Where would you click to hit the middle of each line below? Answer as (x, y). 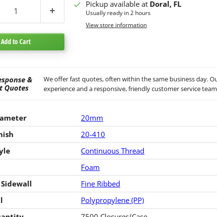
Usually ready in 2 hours (118, 13)
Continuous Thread (113, 150)
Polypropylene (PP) (113, 200)
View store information (116, 25)
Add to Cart (16, 41)
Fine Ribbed (101, 183)
